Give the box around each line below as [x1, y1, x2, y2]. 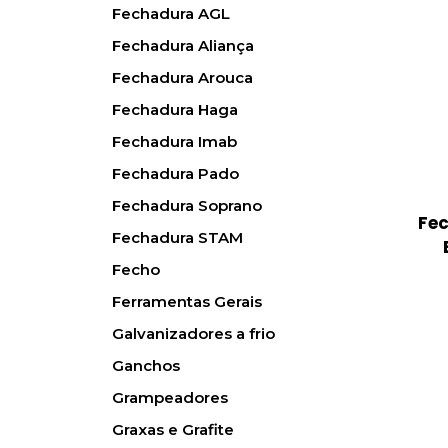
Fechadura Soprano [112, 196, 262, 216]
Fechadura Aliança [112, 36, 254, 56]
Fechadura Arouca [112, 68, 253, 88]
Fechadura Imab [112, 132, 237, 152]
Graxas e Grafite [112, 420, 234, 440]
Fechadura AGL [112, 4, 230, 24]
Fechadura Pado [112, 164, 239, 184]
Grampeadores [112, 388, 228, 408]
